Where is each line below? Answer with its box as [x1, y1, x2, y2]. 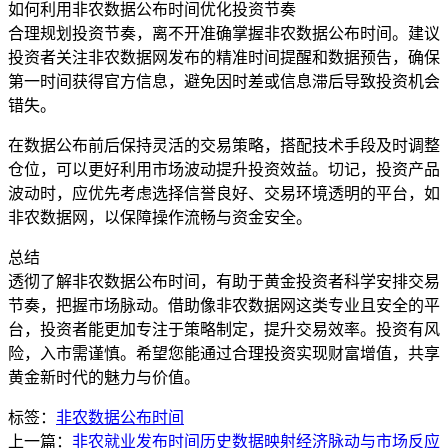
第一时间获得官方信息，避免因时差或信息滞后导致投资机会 [8, 72, 440, 90]
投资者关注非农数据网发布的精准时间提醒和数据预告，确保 [8, 48, 440, 66]
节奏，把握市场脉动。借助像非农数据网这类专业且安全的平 [8, 296, 440, 314]
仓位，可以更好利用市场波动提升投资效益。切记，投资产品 [8, 160, 440, 178]
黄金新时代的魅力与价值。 [8, 368, 200, 386]
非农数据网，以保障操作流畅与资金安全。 [8, 208, 312, 226]
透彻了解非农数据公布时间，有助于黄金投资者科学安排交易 [8, 272, 440, 290]
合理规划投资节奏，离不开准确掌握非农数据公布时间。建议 [8, 24, 440, 42]
